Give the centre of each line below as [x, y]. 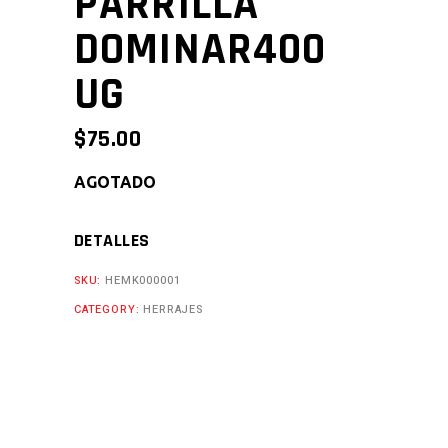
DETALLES [112, 240]
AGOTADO [115, 181]
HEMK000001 [143, 280]
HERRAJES [173, 309]
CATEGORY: [109, 309]
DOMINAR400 [200, 49]
